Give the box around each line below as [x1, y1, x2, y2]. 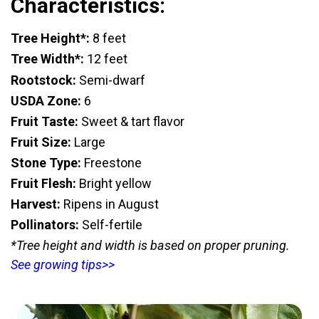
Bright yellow [79, 175, 152, 191]
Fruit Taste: [11, 113, 81, 129]
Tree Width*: [11, 51, 84, 67]
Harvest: [11, 197, 61, 212]
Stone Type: [11, 155, 81, 170]
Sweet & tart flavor [81, 113, 184, 129]
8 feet [90, 31, 126, 46]
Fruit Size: [11, 134, 74, 150]
